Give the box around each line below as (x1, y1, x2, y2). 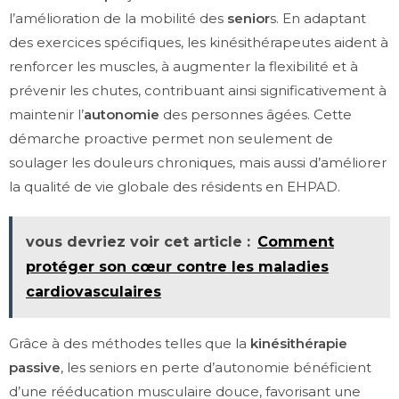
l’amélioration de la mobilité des (9, 10, 227, 28)
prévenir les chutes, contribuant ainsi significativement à (9, 82, 387, 100)
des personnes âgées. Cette (159, 106, 352, 124)
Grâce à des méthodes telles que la (9, 335, 250, 353)
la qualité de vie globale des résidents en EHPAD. (9, 178, 340, 196)
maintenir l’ (9, 106, 84, 124)
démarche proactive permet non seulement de (9, 130, 333, 148)
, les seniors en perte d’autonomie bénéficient (61, 359, 371, 377)
